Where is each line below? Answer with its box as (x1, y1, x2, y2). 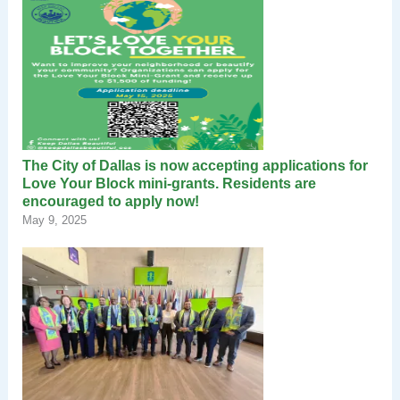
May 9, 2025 (21, 213, 87, 228)
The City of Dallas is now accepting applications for (21, 158, 368, 174)
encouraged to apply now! (21, 194, 206, 210)
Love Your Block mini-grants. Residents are (21, 176, 316, 192)
